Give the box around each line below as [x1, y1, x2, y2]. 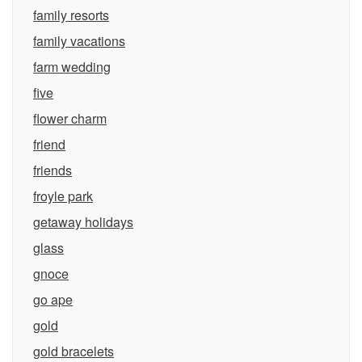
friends [33, 161, 72, 179]
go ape [33, 290, 73, 309]
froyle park [33, 187, 93, 205]
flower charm [33, 109, 107, 128]
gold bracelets [33, 342, 114, 360]
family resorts [33, 6, 109, 24]
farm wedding [33, 57, 111, 76]
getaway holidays [33, 213, 133, 231]
